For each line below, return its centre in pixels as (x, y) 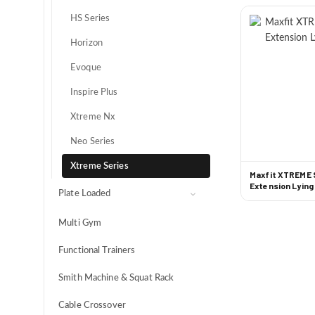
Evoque (86, 67)
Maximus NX (96, 271)
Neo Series (93, 141)
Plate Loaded (85, 194)
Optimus (88, 222)
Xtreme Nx (93, 117)
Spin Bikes (79, 15)
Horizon (86, 43)
